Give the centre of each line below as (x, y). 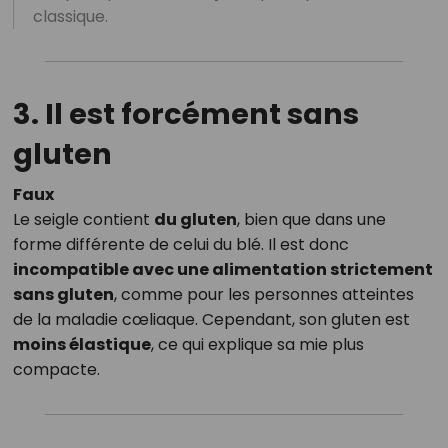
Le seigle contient (83, 220)
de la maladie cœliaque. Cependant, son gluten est (211, 320)
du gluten (195, 220)
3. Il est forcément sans (185, 114)
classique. (70, 17)
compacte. (56, 370)
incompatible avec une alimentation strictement (222, 270)
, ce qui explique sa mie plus (257, 345)
